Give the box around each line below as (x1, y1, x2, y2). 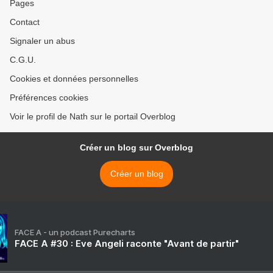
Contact (10, 17, 40, 27)
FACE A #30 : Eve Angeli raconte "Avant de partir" (15, 238, 239, 250)
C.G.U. (10, 55, 36, 65)
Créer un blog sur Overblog (80, 143, 193, 153)
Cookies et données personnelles (10, 74, 138, 84)
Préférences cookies (10, 93, 88, 103)
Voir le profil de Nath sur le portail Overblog (10, 112, 175, 122)
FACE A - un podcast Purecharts (15, 227, 135, 238)
